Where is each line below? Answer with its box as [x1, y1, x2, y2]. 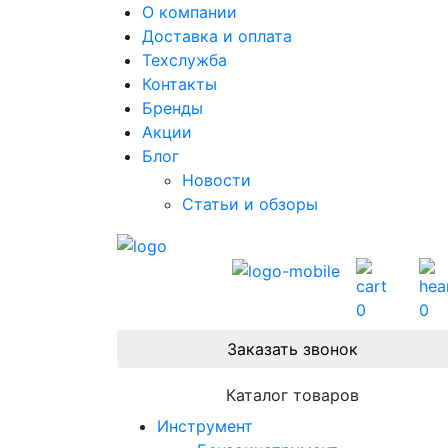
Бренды [142, 98, 203, 118]
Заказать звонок [226, 338, 358, 359]
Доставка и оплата [142, 26, 292, 46]
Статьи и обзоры [182, 194, 318, 214]
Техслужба [142, 50, 227, 70]
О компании [142, 2, 237, 22]
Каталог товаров [225, 384, 359, 405]
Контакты [142, 74, 217, 94]
